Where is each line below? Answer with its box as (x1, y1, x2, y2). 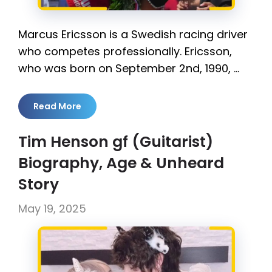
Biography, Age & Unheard (18, 152, 224, 174)
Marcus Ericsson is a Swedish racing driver (18, 26, 248, 42)
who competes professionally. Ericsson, (18, 43, 232, 59)
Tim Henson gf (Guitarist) (18, 131, 213, 152)
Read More (33, 100, 81, 112)
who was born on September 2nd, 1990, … (18, 60, 239, 76)
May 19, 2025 (18, 200, 86, 216)
